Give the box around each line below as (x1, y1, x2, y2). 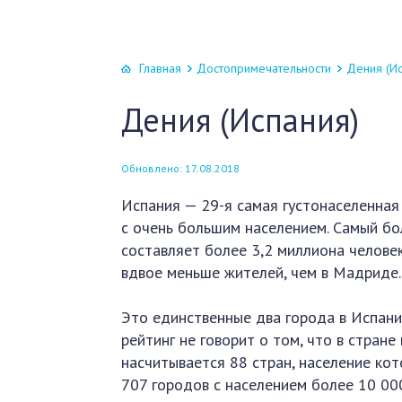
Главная (139, 60, 182, 76)
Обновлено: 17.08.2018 (121, 162, 240, 175)
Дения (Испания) (121, 99, 360, 141)
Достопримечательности (197, 60, 332, 76)
